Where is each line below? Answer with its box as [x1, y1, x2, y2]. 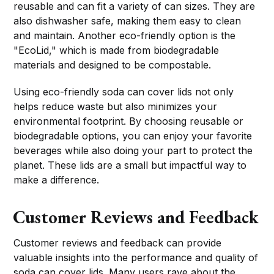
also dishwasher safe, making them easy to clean [13, 14, 242, 27]
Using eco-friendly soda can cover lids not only [13, 85, 234, 98]
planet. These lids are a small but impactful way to [13, 158, 247, 171]
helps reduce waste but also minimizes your [13, 100, 218, 113]
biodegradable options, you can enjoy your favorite [13, 129, 253, 142]
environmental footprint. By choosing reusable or [13, 114, 244, 127]
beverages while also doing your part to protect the [13, 144, 253, 157]
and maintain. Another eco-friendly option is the [13, 29, 236, 42]
